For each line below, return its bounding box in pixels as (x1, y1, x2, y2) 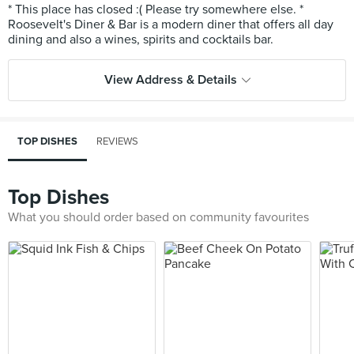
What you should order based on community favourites (8, 209, 309, 225)
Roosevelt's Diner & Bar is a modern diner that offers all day (8, 17, 333, 32)
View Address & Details (104, 72, 237, 88)
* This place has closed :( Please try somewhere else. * (8, 2, 303, 17)
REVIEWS (96, 135, 138, 148)
